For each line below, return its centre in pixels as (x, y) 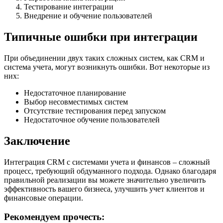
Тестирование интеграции (69, 6)
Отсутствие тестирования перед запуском (95, 111)
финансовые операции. (44, 198)
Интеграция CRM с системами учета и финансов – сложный (107, 162)
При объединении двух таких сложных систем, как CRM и (104, 58)
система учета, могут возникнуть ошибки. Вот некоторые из (107, 67)
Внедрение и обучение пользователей (88, 15)
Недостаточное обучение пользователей (92, 119)
